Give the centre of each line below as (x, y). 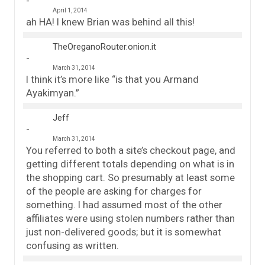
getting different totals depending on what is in (130, 164)
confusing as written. (72, 245)
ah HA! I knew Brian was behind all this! (110, 22)
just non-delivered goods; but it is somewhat (124, 232)
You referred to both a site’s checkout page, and (131, 150)
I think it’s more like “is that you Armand (112, 79)
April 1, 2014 (70, 10)
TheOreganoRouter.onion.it (104, 46)
